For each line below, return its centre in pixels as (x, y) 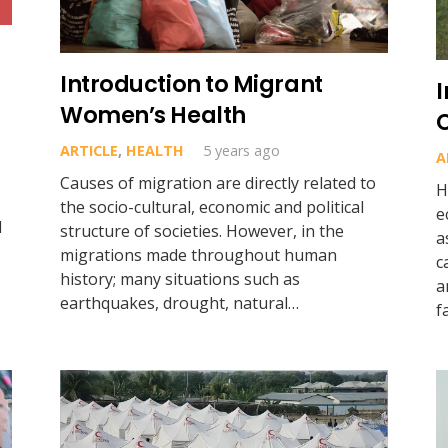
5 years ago (242, 150)
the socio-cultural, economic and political (211, 206)
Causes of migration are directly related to (217, 182)
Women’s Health (152, 114)
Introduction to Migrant (191, 83)
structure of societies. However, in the (201, 230)
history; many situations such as (179, 278)
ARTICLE (88, 150)
